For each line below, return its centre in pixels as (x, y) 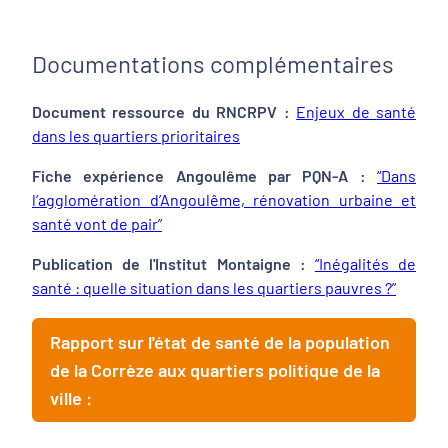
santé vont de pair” (97, 223)
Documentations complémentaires (215, 63)
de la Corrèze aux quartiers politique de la (215, 370)
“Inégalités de (365, 263)
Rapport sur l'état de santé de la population (220, 342)
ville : (71, 398)
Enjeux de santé (356, 111)
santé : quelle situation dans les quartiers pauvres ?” (214, 287)
